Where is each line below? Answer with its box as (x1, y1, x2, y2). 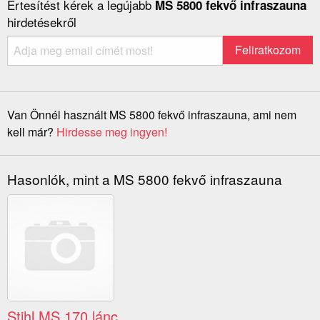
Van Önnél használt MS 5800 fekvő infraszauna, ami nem (7, 106, 296, 124)
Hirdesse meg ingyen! (56, 124, 167, 141)
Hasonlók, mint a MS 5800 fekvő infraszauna (7, 169, 282, 189)
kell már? (7, 124, 56, 141)
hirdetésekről (7, 13, 76, 31)
